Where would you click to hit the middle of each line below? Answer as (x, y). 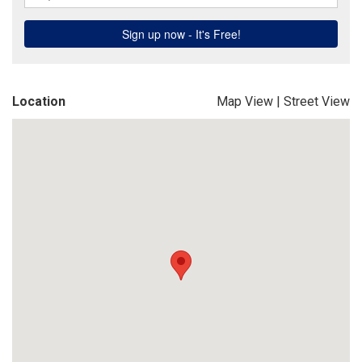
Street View (317, 101)
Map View (245, 101)
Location (39, 101)
